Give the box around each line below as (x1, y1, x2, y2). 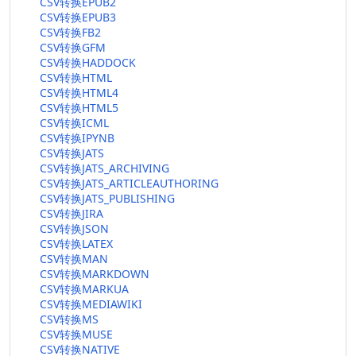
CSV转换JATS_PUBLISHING (40, 191, 175, 206)
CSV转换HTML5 (40, 100, 118, 115)
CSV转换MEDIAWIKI (40, 296, 142, 311)
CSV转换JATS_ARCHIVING (40, 161, 169, 176)
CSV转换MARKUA (40, 281, 129, 296)
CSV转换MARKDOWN (40, 266, 149, 281)
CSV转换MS (40, 311, 99, 327)
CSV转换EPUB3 (40, 10, 116, 25)
